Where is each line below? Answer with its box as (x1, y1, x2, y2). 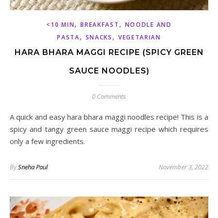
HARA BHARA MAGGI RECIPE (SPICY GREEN (14, 47, 204, 57)
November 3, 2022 (159, 162, 208, 171)
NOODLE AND (125, 20, 172, 29)
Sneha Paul (18, 162, 48, 171)
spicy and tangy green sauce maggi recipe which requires (10, 124, 208, 134)
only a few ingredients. (10, 136, 85, 146)
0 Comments (92, 91, 126, 101)
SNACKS (85, 33, 112, 41)
